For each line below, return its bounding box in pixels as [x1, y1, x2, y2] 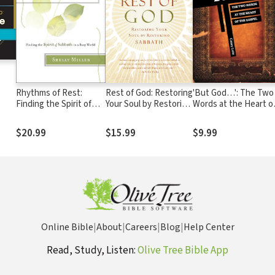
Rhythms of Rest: [16, 86, 82, 99]
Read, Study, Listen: [47, 243, 137, 258]
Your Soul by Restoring [105, 97, 192, 110]
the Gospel [193, 108, 234, 122]
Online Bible [41, 220, 93, 234]
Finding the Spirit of [16, 97, 91, 110]
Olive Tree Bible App [137, 243, 228, 258]
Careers [125, 220, 157, 234]
